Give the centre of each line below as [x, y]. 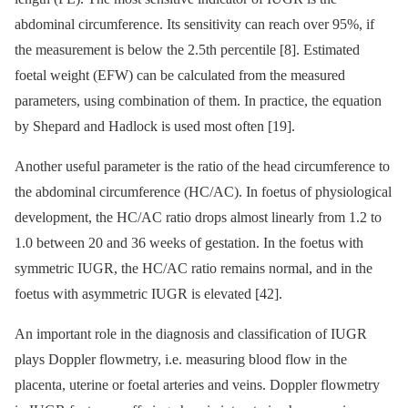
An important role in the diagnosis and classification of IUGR [191, 333]
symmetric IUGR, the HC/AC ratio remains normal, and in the [194, 268]
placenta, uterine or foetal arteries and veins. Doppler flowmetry [197, 384]
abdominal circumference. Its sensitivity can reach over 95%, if [194, 24]
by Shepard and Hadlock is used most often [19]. [155, 126]
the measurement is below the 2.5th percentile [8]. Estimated [187, 49]
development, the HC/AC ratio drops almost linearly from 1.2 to [198, 217]
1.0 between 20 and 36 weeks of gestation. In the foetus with [189, 242]
